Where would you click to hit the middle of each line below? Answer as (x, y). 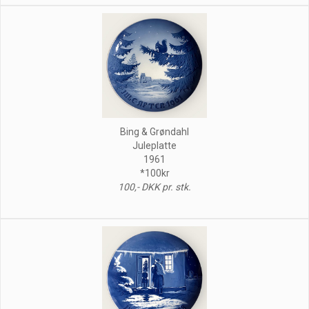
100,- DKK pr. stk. (154, 187)
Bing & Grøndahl (154, 131)
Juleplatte (154, 145)
